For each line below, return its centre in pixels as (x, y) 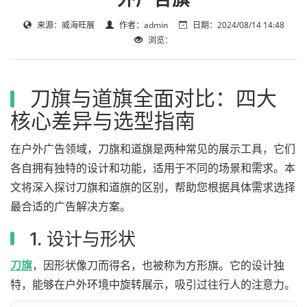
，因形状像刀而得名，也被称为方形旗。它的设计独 (158, 265)
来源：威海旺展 (65, 25)
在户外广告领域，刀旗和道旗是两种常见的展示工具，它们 (153, 148)
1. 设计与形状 (80, 238)
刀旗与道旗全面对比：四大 (151, 98)
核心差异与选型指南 (103, 120)
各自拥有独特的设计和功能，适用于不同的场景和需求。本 (153, 168)
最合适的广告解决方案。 (71, 206)
